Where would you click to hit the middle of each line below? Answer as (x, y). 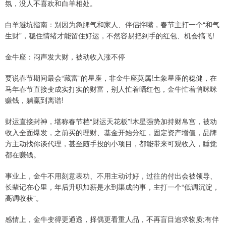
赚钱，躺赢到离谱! (34, 100)
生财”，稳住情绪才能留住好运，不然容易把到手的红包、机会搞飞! (110, 35)
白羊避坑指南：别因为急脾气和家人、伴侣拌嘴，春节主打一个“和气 (112, 24)
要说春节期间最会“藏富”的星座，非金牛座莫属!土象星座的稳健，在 (111, 77)
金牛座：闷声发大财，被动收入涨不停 (65, 56)
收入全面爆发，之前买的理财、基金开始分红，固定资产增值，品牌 (111, 132)
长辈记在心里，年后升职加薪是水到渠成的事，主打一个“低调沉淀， (112, 186)
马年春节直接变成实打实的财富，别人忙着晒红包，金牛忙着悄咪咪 (111, 89)
